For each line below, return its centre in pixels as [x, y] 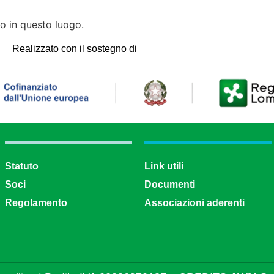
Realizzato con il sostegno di [75, 48]
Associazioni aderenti [194, 203]
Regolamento [36, 203]
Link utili [164, 166]
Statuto [22, 166]
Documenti [170, 185]
